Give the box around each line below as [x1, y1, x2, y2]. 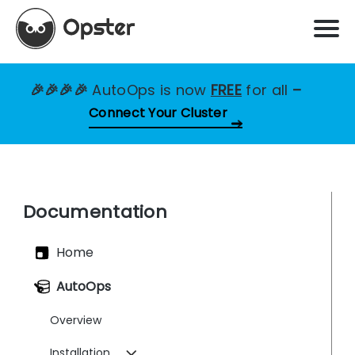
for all [246, 80, 288, 100]
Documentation [23, 200, 168, 224]
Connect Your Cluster [89, 104, 227, 122]
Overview [50, 312, 102, 328]
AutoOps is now [92, 80, 211, 100]
